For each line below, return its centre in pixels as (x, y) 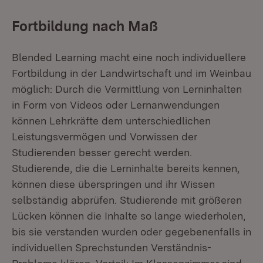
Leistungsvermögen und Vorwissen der (104, 136)
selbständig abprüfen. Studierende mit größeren (127, 200)
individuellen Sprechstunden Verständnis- (112, 247)
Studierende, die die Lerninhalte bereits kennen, (126, 168)
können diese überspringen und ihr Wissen (113, 184)
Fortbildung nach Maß (85, 26)
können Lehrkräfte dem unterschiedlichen (111, 121)
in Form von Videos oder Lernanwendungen (116, 105)
